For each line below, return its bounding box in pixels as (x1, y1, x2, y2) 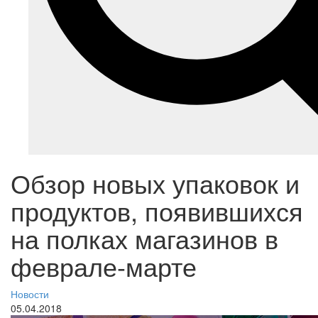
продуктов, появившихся (11, 192, 303, 229)
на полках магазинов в (11, 220, 278, 257)
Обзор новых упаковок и (11, 165, 300, 202)
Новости (11, 287, 49, 302)
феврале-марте (11, 248, 197, 285)
